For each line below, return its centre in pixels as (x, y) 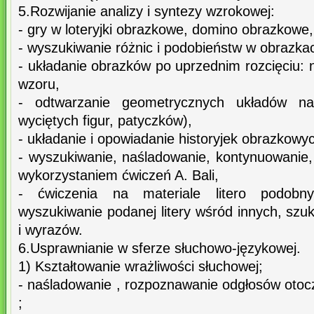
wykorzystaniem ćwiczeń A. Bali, (118, 176)
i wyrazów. (50, 230)
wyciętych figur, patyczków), (105, 121)
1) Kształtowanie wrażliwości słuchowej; (141, 267)
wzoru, (39, 84)
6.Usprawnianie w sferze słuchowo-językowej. (159, 248)
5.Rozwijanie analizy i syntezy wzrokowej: (146, 12)
